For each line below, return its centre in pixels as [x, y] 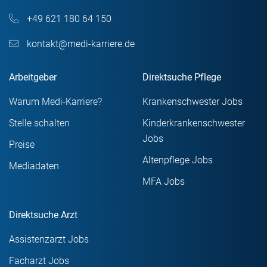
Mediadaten [34, 166]
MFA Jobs [164, 181]
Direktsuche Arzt [43, 215]
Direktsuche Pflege [182, 77]
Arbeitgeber [33, 77]
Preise [22, 145]
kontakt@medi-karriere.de [80, 44]
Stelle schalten [39, 123]
